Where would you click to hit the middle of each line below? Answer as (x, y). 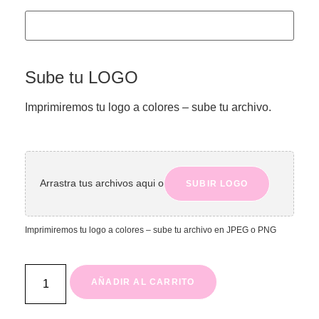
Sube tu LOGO (82, 78)
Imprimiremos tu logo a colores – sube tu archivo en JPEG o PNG (151, 230)
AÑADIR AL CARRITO (143, 282)
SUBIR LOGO (217, 183)
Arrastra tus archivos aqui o (102, 183)
